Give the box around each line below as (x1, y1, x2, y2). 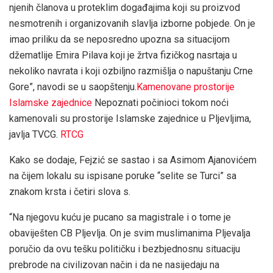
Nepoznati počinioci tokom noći (94, 97, 229, 109)
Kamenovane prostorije (136, 81, 235, 93)
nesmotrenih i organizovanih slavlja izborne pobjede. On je (9, 18, 255, 30)
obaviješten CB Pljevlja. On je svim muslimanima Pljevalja (9, 227, 250, 239)
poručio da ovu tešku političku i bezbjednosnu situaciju (9, 243, 240, 255)
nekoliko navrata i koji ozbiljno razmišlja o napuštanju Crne (9, 65, 253, 77)
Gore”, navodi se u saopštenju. (9, 81, 136, 93)
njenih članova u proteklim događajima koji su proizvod (9, 2, 240, 14)
